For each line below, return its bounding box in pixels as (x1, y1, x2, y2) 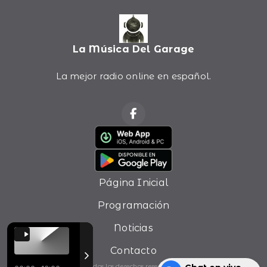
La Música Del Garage (72, 44, 195, 55)
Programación (97, 200, 170, 212)
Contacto (110, 245, 157, 257)
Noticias (114, 222, 153, 234)
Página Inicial (98, 177, 169, 189)
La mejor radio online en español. (55, 71, 212, 82)
